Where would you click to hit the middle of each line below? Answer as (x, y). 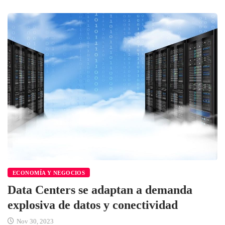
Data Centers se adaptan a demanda (100, 190)
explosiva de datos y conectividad (93, 205)
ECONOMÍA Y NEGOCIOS (49, 173)
